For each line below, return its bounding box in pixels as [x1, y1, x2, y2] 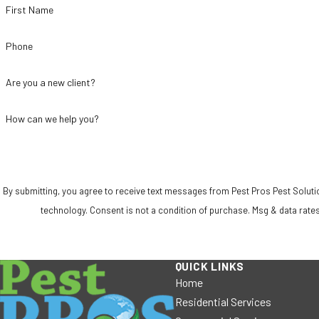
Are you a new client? [5, 75, 95, 88]
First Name [5, 4, 53, 16]
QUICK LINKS [174, 258, 245, 273]
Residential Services [174, 294, 271, 308]
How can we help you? [5, 112, 99, 125]
